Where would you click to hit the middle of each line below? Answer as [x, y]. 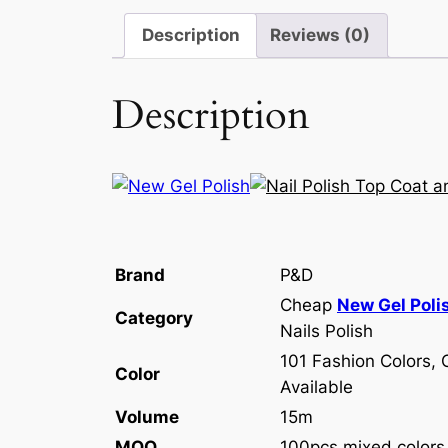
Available [316, 386]
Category [154, 317]
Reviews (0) [320, 35]
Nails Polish [326, 330]
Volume [147, 416]
